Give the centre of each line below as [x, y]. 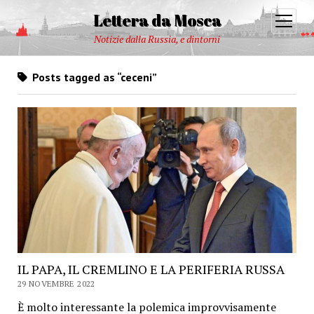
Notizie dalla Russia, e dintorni [157, 39]
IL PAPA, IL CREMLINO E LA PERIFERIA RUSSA [151, 269]
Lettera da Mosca [157, 20]
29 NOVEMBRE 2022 [56, 283]
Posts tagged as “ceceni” [93, 77]
